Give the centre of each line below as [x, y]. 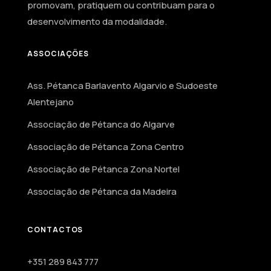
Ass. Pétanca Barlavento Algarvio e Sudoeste [122, 86]
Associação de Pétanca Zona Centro [105, 147]
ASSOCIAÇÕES [58, 54]
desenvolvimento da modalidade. [97, 21]
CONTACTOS [55, 230]
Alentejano [50, 102]
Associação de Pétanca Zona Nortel [103, 169]
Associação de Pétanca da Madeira [102, 191]
